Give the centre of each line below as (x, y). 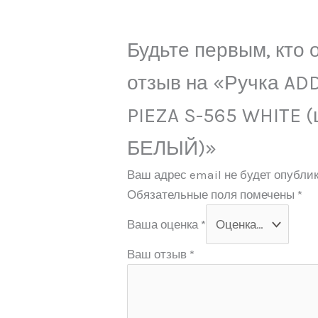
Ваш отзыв (159, 254)
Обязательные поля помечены (213, 195)
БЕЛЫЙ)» (172, 148)
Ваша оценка (164, 225)
